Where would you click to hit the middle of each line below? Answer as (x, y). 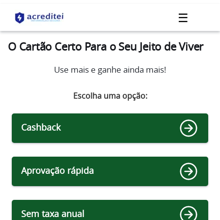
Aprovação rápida (57, 171)
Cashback (41, 128)
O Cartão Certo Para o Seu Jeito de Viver (106, 47)
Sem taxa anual (53, 214)
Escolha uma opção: (110, 96)
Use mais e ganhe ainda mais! (110, 70)
